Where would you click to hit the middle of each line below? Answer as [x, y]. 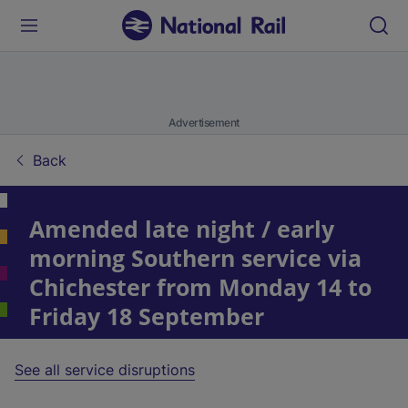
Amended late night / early [182, 229]
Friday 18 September [147, 316]
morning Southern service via [195, 258]
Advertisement [204, 122]
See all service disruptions [105, 370]
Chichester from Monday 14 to [200, 287]
